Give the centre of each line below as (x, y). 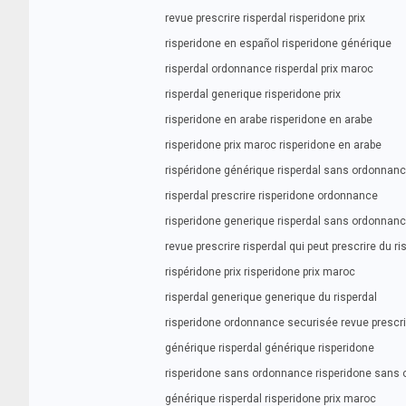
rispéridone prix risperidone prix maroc (260, 272)
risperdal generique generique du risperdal (271, 297)
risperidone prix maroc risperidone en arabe (273, 145)
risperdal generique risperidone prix (253, 94)
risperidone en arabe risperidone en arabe (269, 120)
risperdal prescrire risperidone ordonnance (271, 196)
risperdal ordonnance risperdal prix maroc (269, 69)
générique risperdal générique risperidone (270, 348)
